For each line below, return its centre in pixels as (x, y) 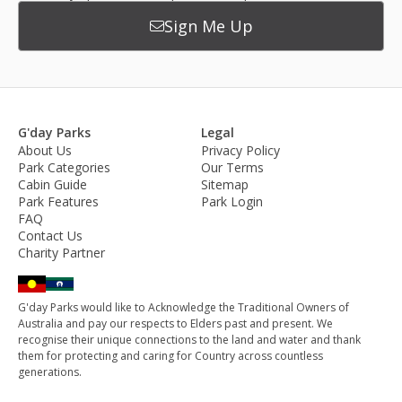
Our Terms (232, 168)
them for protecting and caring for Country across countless (170, 356)
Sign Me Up (208, 26)
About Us (45, 151)
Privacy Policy (240, 151)
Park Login (232, 202)
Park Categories (64, 168)
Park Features (58, 202)
